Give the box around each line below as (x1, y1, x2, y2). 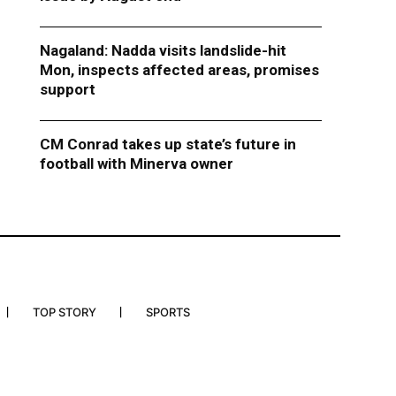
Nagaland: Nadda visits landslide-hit (39, 42, 286, 60)
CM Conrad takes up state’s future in (39, 135, 296, 154)
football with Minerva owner (39, 155, 233, 173)
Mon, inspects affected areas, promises (39, 61, 319, 80)
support (39, 80, 95, 99)
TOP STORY (32, 305, 96, 320)
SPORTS (145, 305, 190, 320)
